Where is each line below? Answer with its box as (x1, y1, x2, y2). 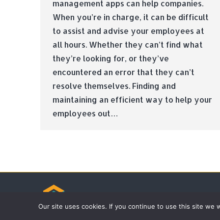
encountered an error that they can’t (53, 67, 194, 78)
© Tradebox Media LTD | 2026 (75, 193, 161, 201)
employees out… (53, 108, 118, 119)
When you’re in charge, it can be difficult (53, 12, 209, 23)
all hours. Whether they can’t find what (53, 39, 203, 50)
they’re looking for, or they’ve (53, 53, 169, 64)
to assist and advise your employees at (53, 26, 204, 36)
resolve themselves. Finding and (53, 81, 176, 91)
